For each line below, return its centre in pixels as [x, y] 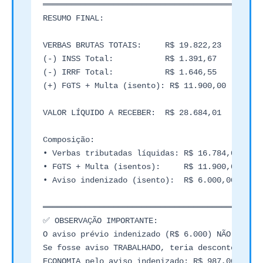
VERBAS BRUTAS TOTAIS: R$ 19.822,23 [132, 45]
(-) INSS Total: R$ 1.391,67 [130, 58]
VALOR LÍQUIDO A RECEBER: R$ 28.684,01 [132, 112]
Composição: [69, 139]
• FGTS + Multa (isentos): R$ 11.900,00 [141, 166]
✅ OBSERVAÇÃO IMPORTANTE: [100, 220]
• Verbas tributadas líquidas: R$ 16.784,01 [141, 153]
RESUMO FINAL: [73, 18]
